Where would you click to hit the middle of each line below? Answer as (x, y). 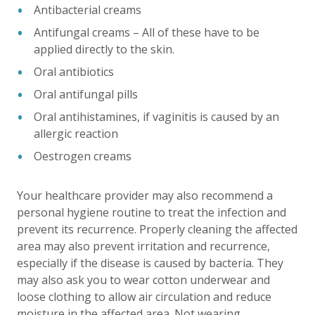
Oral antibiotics (74, 71)
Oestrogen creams (83, 156)
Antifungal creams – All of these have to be (147, 32)
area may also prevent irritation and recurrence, (143, 246)
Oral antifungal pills (86, 94)
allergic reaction (76, 133)
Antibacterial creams (88, 9)
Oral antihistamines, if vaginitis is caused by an (156, 116)
